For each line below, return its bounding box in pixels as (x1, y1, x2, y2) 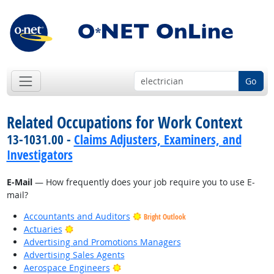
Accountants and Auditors (23, 210, 130, 223)
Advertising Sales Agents (23, 249, 125, 261)
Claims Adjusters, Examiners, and (73, 131, 242, 149)
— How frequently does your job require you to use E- (32, 176, 255, 188)
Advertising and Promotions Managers (23, 236, 181, 248)
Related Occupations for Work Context (6, 111, 242, 134)
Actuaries (23, 223, 62, 235)
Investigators (6, 146, 73, 164)
